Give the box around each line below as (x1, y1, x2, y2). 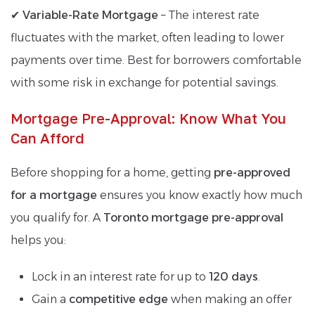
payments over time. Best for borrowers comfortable (11, 53, 302, 67)
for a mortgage (11, 188, 97, 202)
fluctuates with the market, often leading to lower (11, 30, 284, 44)
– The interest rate (158, 8, 259, 22)
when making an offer (168, 292, 292, 306)
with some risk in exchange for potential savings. (11, 75, 278, 89)
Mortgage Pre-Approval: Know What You (11, 109, 286, 127)
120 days (209, 269, 258, 283)
